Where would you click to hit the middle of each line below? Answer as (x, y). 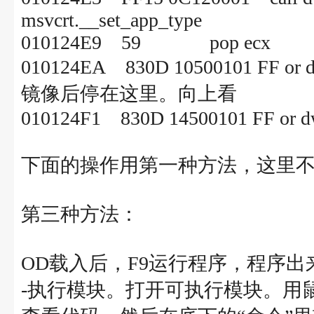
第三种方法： (80, 214)
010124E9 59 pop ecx (146, 42)
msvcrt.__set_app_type (111, 20)
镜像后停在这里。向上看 (129, 94)
